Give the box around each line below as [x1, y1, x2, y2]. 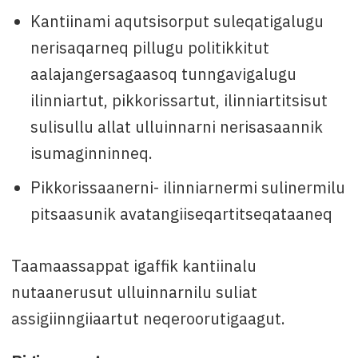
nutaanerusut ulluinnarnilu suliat [10, 281, 257, 302]
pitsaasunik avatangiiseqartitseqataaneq [30, 203, 332, 224]
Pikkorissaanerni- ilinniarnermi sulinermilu [30, 177, 345, 197]
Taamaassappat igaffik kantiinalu [10, 255, 257, 276]
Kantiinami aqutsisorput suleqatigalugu [30, 10, 324, 31]
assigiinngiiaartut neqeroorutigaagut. [10, 308, 285, 328]
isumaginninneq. [30, 142, 153, 163]
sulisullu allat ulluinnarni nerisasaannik [30, 116, 323, 137]
